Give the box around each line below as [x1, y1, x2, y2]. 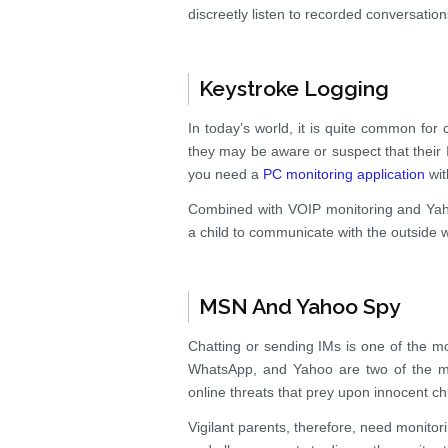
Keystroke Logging [199, 76, 389, 101]
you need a [188, 166, 263, 182]
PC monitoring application [263, 166, 425, 182]
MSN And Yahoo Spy [199, 294, 401, 319]
